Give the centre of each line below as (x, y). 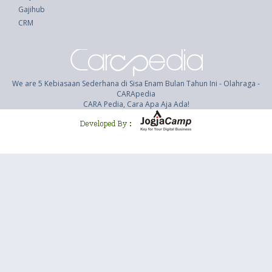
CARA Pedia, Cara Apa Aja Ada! (136, 104)
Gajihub (32, 9)
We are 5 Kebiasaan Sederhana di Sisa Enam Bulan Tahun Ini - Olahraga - (136, 83)
